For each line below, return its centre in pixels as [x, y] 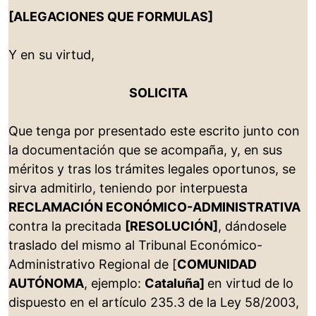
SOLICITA [158, 93]
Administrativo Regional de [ [93, 265]
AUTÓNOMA [46, 284]
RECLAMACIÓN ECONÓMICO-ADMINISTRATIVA [154, 207]
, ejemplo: [114, 284]
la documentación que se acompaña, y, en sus [145, 150]
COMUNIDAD [217, 265]
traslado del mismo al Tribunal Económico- [135, 245]
